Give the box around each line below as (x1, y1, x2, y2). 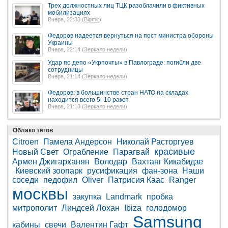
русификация (87, 166, 137, 176)
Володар (94, 157, 127, 166)
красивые (154, 147, 195, 157)
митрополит (12, 204, 57, 213)
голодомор (146, 204, 187, 213)
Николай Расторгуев (117, 137, 194, 147)
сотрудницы (48, 66, 83, 74)
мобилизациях (48, 9, 90, 17)
